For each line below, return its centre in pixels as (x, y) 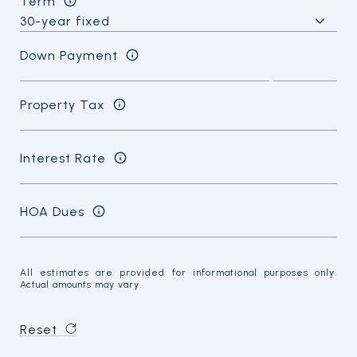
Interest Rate (63, 158)
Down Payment (69, 55)
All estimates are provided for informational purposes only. (178, 273)
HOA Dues (52, 211)
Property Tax (63, 104)
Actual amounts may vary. (81, 284)
